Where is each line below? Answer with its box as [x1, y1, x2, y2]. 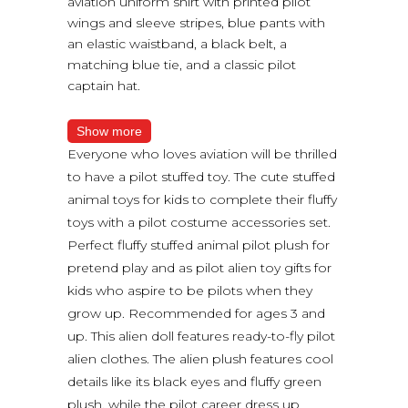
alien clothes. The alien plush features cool [67, 351, 333, 367]
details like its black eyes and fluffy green [67, 373, 321, 390]
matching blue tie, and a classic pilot [67, 56, 296, 73]
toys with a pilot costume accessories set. [67, 214, 331, 230]
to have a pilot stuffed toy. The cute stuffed [67, 168, 335, 185]
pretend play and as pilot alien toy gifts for [67, 260, 331, 276]
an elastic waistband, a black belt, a [67, 36, 287, 52]
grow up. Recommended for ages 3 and [67, 305, 325, 321]
